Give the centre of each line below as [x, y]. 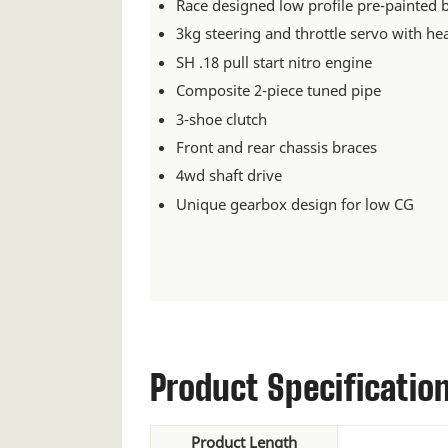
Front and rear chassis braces [277, 147]
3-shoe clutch [222, 118]
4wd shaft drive [229, 175]
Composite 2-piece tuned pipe [279, 90]
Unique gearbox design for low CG [295, 203]
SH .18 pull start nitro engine [274, 61]
